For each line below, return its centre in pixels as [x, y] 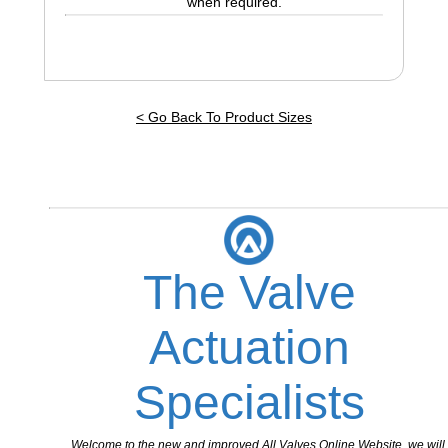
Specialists [249, 403]
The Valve [249, 293]
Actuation [249, 348]
